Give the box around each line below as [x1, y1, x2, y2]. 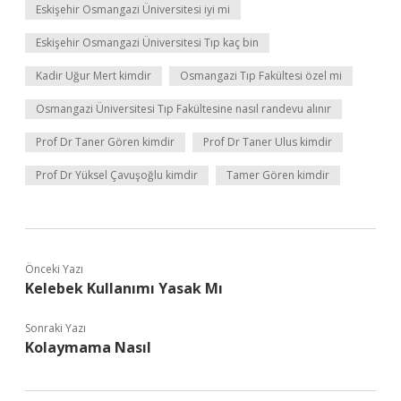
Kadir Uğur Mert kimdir [36, 68, 151, 83]
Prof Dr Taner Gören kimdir [36, 134, 175, 149]
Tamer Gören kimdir [226, 167, 329, 183]
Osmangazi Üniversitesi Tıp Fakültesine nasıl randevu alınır [36, 101, 331, 116]
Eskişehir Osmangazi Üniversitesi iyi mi [36, 2, 230, 17]
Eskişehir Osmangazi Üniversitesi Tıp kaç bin [36, 35, 259, 50]
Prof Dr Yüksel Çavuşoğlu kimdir [36, 167, 198, 183]
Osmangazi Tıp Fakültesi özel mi [180, 68, 342, 83]
